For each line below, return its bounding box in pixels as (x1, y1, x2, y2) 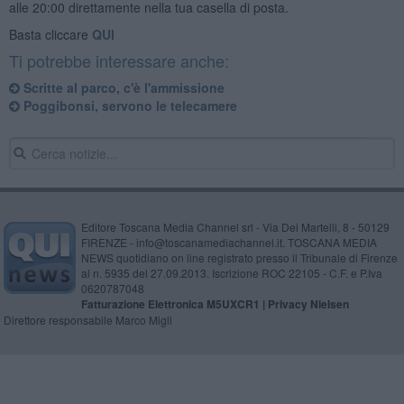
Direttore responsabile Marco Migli (3, 311, 172, 327)
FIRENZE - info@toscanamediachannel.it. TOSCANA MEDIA (80, 234, 377, 250)
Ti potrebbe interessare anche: (8, 48, 229, 72)
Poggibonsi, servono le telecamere (19, 96, 237, 115)
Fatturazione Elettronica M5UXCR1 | (80, 295, 268, 312)
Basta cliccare (8, 24, 92, 43)
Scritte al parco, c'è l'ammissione (19, 78, 225, 96)
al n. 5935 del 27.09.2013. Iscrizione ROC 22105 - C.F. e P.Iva (80, 264, 382, 280)
